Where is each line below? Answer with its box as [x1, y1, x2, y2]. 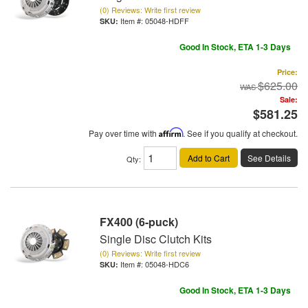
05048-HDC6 [145, 258, 189, 269]
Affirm [159, 127, 183, 137]
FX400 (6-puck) [100, 214, 178, 230]
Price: [277, 67, 298, 77]
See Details [247, 151, 291, 164]
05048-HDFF [145, 15, 189, 26]
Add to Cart [188, 151, 230, 164]
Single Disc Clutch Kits [100, 231, 212, 247]
